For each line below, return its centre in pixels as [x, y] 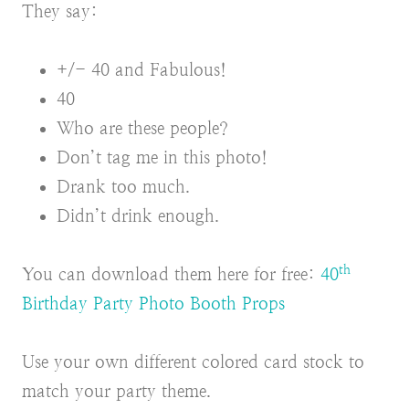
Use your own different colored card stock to [193, 362]
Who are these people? [142, 129]
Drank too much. [123, 187]
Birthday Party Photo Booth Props [153, 304]
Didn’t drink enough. [138, 216]
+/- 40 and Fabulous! [142, 70]
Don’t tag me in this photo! [162, 158]
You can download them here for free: [171, 275]
